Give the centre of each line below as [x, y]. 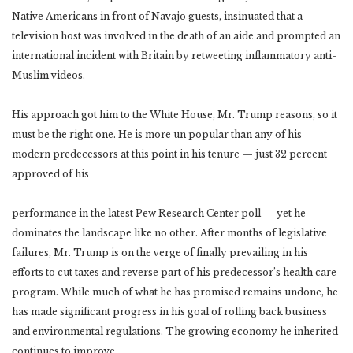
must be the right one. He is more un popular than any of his [157, 134]
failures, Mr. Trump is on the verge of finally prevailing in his [160, 252]
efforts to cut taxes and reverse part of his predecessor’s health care [174, 272]
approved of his [50, 173]
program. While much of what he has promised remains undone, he [175, 292]
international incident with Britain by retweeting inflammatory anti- [174, 55]
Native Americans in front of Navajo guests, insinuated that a [157, 16]
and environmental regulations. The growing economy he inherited [175, 331]
